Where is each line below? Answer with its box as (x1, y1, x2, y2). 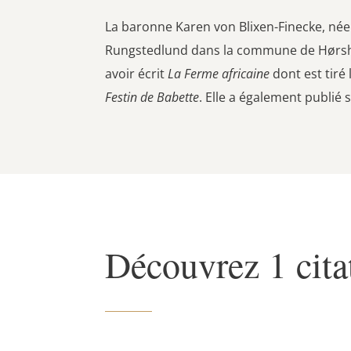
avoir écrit (105, 64, 168, 82)
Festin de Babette (105, 88, 200, 106)
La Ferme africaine (168, 64, 270, 82)
